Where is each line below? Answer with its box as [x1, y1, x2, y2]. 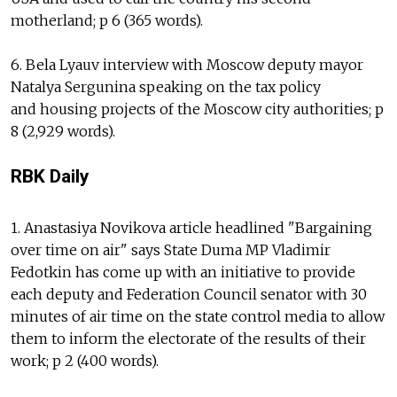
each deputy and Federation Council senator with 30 [11, 284, 367, 303]
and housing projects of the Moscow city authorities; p [11, 100, 384, 119]
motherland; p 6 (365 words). [11, 12, 203, 30]
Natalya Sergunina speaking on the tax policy [11, 78, 321, 97]
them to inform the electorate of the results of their [11, 329, 366, 347]
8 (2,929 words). [11, 122, 115, 141]
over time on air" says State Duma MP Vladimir [11, 240, 331, 259]
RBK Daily [11, 166, 89, 188]
